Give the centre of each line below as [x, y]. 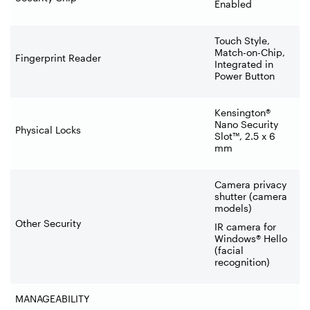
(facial [229, 250]
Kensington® [243, 112]
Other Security [48, 223]
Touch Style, [242, 40]
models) [233, 208]
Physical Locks [48, 129]
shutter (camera [251, 196]
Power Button [245, 75]
